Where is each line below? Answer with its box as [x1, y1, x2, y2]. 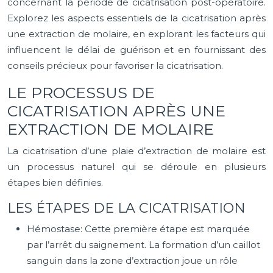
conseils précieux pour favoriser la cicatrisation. [7, 60, 223, 71]
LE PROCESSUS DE [7, 83, 155, 102]
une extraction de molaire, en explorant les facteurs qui [7, 28, 266, 40]
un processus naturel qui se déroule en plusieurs [7, 161, 266, 172]
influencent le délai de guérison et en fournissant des [7, 44, 266, 55]
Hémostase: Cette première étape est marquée [27, 223, 250, 235]
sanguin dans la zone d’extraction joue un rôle [27, 255, 238, 266]
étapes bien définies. [7, 177, 103, 188]
